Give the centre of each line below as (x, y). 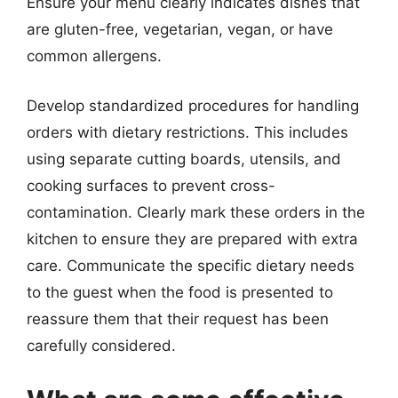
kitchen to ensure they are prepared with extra (192, 239)
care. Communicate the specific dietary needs (191, 265)
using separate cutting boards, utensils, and (184, 159)
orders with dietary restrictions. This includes (187, 132)
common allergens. (94, 56)
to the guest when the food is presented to (180, 292)
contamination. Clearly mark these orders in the (196, 212)
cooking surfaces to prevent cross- (151, 185)
